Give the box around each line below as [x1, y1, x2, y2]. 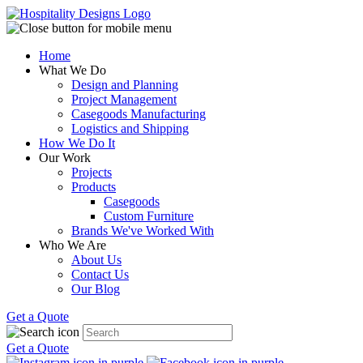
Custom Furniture [104, 209, 194, 223]
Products [71, 180, 116, 194]
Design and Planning [71, 78, 178, 92]
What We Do [39, 63, 106, 77]
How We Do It [39, 136, 115, 150]
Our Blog [71, 282, 120, 296]
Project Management [71, 92, 177, 106]
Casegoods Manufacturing [71, 107, 206, 121]
